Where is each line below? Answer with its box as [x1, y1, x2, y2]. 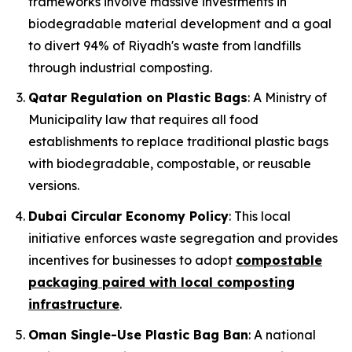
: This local [229, 207, 291, 224]
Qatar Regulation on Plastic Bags [28, 90, 247, 106]
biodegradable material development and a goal [28, 15, 332, 31]
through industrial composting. [28, 59, 212, 75]
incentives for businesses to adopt [28, 251, 236, 268]
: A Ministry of [247, 90, 327, 106]
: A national [248, 326, 316, 343]
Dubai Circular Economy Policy [28, 207, 229, 224]
